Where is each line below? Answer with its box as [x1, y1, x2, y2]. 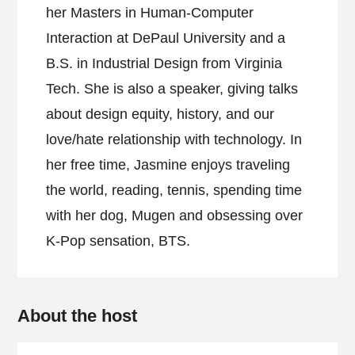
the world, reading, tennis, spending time [46, 182, 303, 198]
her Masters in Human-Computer [46, 5, 254, 21]
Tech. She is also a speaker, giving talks [46, 81, 299, 97]
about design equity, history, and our [46, 106, 275, 122]
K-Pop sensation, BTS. [46, 233, 191, 249]
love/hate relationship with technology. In [46, 132, 303, 147]
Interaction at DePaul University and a [46, 30, 286, 46]
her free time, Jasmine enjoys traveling [46, 157, 291, 173]
